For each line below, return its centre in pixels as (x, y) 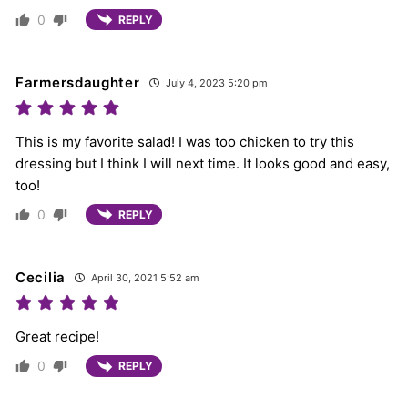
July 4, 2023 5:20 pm (215, 83)
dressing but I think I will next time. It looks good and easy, (203, 164)
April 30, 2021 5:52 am (143, 278)
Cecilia (41, 278)
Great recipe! (57, 337)
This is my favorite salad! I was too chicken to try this (185, 142)
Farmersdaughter (78, 83)
